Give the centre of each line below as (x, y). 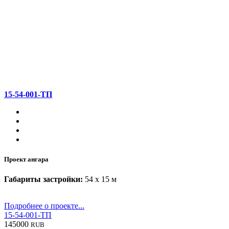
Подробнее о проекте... (44, 206)
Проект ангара (26, 159)
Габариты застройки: (43, 179)
